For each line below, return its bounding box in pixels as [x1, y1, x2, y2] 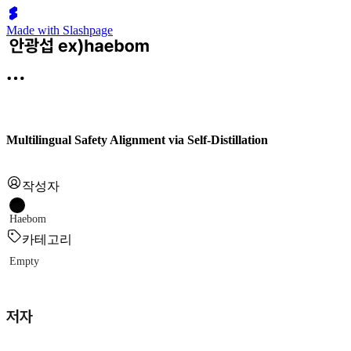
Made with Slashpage [6, 24, 113, 37]
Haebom [9, 213, 46, 226]
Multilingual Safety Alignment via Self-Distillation [6, 133, 268, 147]
